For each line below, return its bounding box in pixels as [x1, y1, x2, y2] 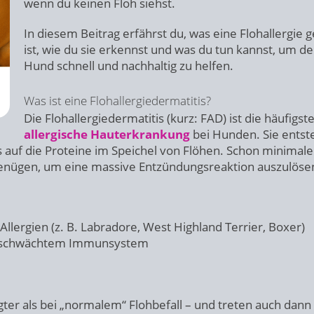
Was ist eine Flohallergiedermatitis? [24, 93, 211, 109]
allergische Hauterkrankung [24, 126, 190, 142]
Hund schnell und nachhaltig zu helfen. [24, 57, 233, 74]
